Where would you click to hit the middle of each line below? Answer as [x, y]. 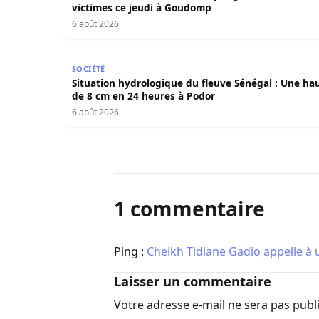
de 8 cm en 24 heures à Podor [143, 95]
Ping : [130, 252]
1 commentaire [189, 209]
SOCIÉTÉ [88, 68]
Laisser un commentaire [193, 281]
